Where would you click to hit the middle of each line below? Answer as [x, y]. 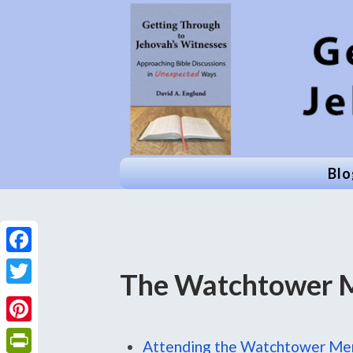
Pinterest [35, 334]
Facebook [37, 265]
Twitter [30, 296]
